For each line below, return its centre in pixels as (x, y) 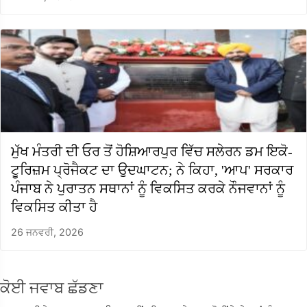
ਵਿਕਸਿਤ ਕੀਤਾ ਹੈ (54, 207)
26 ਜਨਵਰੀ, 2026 (47, 232)
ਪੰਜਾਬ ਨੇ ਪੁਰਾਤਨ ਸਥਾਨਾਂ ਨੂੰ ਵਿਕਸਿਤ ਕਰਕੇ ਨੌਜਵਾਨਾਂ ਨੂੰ (148, 188)
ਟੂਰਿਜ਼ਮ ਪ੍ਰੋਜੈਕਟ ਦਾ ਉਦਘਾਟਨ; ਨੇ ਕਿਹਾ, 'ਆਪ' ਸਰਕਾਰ (152, 170)
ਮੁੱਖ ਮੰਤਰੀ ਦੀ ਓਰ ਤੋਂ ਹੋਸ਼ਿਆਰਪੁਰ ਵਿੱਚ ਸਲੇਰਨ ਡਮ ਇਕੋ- (152, 151)
